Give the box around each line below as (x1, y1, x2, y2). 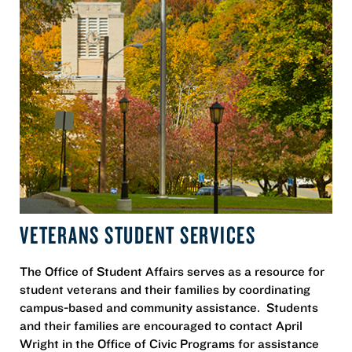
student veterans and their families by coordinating (20, 281, 310, 298)
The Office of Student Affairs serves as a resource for (20, 263, 324, 280)
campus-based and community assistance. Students (20, 299, 318, 316)
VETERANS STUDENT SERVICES (20, 219, 256, 251)
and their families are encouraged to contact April (20, 317, 302, 334)
